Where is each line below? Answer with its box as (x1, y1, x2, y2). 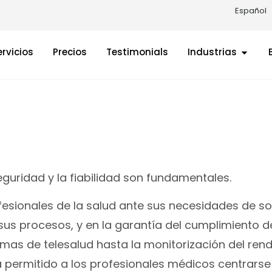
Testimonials (106, 46, 168, 58)
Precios (53, 46, 87, 58)
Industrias (188, 46, 237, 58)
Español (235, 5, 267, 16)
